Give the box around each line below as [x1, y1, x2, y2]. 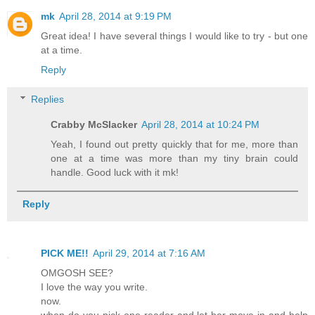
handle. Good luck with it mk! [51, 167, 179, 179]
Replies [31, 94, 65, 105]
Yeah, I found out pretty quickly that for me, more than [51, 139, 298, 150]
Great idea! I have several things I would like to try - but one [41, 30, 308, 42]
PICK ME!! [41, 247, 89, 259]
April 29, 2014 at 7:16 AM [93, 247, 205, 259]
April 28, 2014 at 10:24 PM [141, 119, 260, 131]
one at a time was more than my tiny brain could [51, 153, 298, 165]
